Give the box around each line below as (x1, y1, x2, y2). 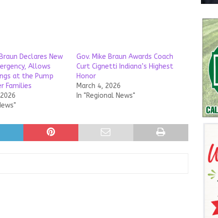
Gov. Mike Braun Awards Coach (76, 53, 173, 61)
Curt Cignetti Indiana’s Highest (76, 62, 173, 71)
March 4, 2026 (76, 82, 121, 90)
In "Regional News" (76, 91, 135, 100)
